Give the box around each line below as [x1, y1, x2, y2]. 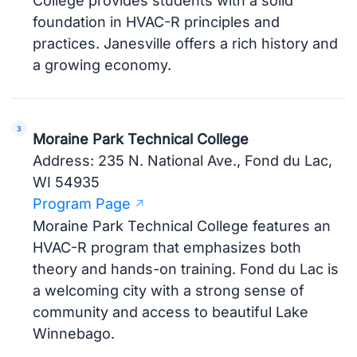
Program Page [33, 195, 131, 213]
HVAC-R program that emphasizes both [33, 239, 302, 257]
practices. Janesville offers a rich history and [33, 35, 339, 53]
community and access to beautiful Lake [33, 304, 309, 321]
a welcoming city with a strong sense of [33, 282, 305, 300]
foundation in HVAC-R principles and [33, 14, 280, 31]
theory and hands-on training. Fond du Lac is [33, 261, 339, 278]
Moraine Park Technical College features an [33, 218, 331, 235]
